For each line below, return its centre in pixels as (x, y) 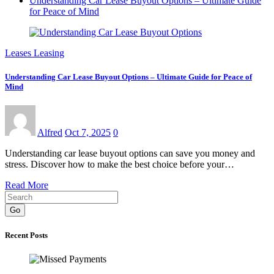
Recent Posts (26, 235)
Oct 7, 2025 (88, 133)
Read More (27, 185)
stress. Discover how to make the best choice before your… (120, 165)
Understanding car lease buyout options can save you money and (130, 154)
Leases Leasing (35, 53)
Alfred (50, 133)
